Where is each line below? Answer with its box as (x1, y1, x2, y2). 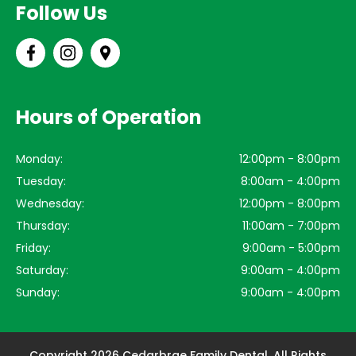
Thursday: (16, 218, 70, 234)
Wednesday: (16, 195, 84, 212)
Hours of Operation (16, 104, 202, 131)
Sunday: (16, 284, 60, 301)
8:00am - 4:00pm (241, 173, 340, 190)
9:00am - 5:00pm (242, 240, 340, 257)
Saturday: (16, 262, 68, 279)
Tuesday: (16, 173, 66, 190)
